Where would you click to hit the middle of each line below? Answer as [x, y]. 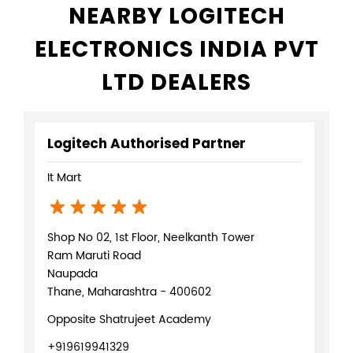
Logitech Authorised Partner [147, 143]
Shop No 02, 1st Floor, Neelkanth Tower [151, 237]
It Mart [64, 177]
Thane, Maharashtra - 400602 [129, 292]
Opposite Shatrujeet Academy [129, 319]
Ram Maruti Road [94, 255]
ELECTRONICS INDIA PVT [176, 49]
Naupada [72, 273]
